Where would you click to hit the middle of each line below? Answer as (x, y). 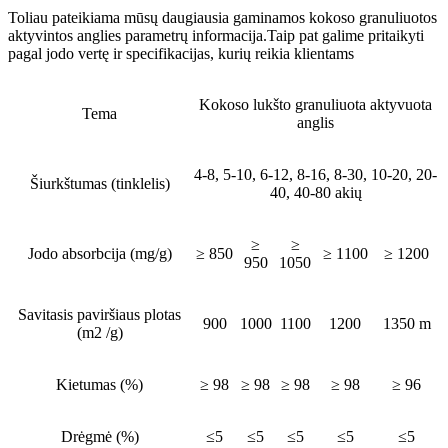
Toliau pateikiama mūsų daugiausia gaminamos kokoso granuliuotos (222, 18)
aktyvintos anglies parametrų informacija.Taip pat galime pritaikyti (216, 36)
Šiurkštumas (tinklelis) (99, 184)
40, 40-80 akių (315, 193)
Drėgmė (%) (99, 437)
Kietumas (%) (99, 385)
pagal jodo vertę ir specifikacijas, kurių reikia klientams (181, 54)
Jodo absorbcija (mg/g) (99, 254)
